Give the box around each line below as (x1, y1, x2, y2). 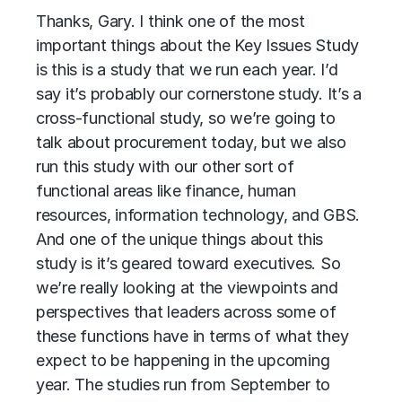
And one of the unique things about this (36, 230, 324, 249)
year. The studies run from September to (36, 375, 331, 394)
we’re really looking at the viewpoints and (36, 278, 338, 297)
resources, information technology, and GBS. (36, 205, 361, 224)
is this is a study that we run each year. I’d (36, 60, 338, 79)
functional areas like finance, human (36, 181, 296, 200)
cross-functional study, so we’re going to (36, 109, 336, 127)
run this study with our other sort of (36, 157, 294, 176)
